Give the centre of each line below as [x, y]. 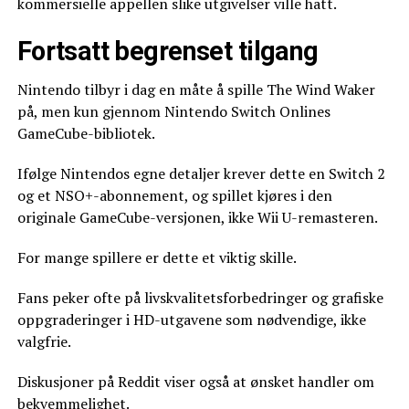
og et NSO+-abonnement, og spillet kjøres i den [174, 195]
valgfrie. [44, 341]
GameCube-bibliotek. [86, 133]
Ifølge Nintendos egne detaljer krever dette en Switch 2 [201, 173]
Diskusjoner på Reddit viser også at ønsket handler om [195, 382]
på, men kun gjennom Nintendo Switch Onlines [173, 111]
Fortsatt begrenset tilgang [168, 51]
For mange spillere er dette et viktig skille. [157, 257]
